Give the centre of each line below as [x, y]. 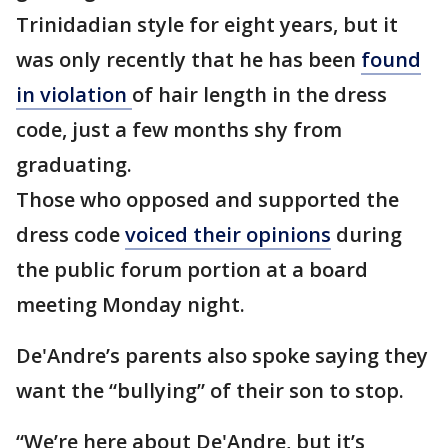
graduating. [76, 164]
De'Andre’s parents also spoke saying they [222, 355]
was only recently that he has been [188, 59]
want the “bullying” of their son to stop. [212, 390]
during [366, 234]
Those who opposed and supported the [207, 199]
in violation [74, 94]
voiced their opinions [228, 234]
